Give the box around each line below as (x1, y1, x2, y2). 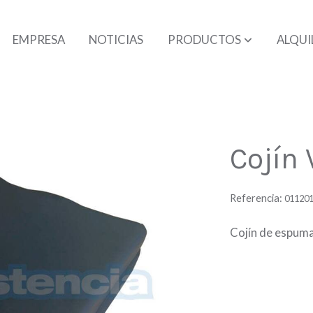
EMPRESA (12, 32, 65, 47)
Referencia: (230, 191, 285, 204)
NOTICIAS (89, 32, 144, 47)
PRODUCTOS (168, 32, 241, 47)
